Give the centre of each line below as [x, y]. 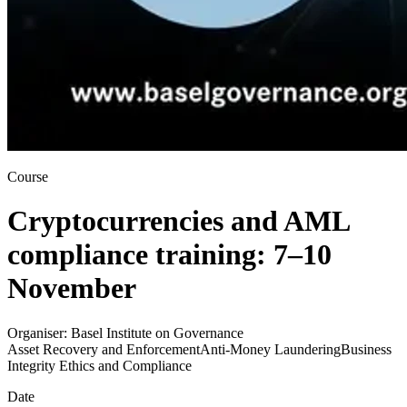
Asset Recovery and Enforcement [104, 349]
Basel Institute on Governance [155, 333]
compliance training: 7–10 [169, 255]
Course [28, 176]
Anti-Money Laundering [270, 349]
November [72, 288]
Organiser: [37, 333]
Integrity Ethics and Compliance [99, 365]
